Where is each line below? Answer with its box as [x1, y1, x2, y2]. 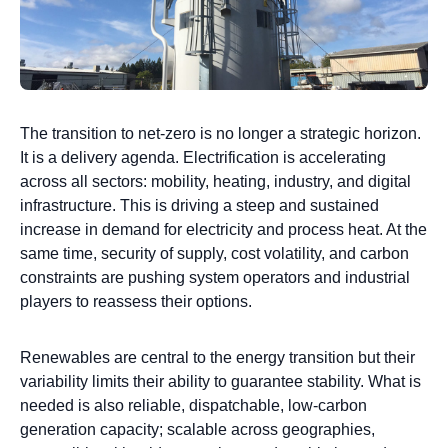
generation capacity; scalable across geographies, [20, 421, 375, 439]
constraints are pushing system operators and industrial [20, 269, 410, 287]
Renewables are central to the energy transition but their [20, 349, 415, 367]
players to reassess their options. [20, 293, 252, 311]
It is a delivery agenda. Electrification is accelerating [20, 149, 386, 167]
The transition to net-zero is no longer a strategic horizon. [20, 125, 421, 143]
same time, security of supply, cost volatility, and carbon [20, 245, 409, 263]
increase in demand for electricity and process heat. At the [20, 221, 427, 239]
